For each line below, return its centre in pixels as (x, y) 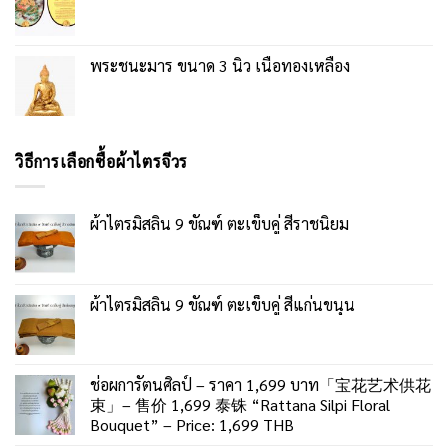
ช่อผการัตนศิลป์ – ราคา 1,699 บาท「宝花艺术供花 (260, 384)
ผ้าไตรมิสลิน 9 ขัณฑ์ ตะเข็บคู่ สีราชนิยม (219, 223)
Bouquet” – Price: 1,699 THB (192, 424)
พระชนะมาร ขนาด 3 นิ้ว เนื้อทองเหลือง (220, 66)
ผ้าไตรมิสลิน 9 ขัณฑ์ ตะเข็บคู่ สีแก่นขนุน (222, 304)
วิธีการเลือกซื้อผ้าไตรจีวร (102, 162)
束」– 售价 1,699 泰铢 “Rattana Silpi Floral (240, 404)
